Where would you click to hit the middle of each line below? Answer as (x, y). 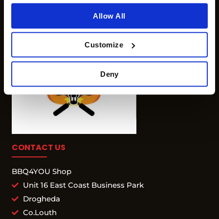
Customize (104, 44)
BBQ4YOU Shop (42, 171)
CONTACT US (39, 147)
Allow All (109, 15)
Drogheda (41, 198)
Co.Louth (40, 212)
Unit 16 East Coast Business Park (83, 185)
